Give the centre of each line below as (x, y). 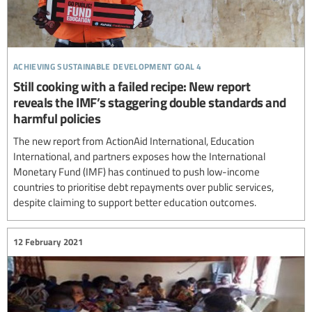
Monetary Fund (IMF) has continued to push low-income (136, 171)
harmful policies (57, 118)
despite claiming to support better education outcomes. (135, 202)
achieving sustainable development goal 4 (108, 64)
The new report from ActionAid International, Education (134, 140)
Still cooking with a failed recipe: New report (132, 86)
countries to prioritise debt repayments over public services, (143, 186)
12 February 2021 (48, 242)
